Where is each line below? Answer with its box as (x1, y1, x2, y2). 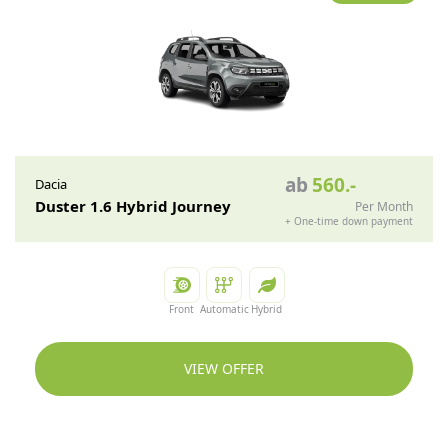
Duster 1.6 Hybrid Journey (35, 196, 231, 216)
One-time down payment (294, 214, 413, 228)
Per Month (355, 198, 413, 215)
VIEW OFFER (184, 359, 264, 378)
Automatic (199, 302, 249, 316)
